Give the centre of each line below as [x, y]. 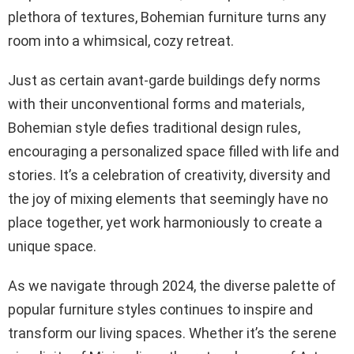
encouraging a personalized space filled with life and [173, 151]
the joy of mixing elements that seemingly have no [168, 198]
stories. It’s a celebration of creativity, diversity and [169, 175]
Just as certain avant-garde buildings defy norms [164, 80]
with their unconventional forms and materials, [156, 104]
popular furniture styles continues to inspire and [160, 309]
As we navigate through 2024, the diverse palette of [172, 285]
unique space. [52, 246]
